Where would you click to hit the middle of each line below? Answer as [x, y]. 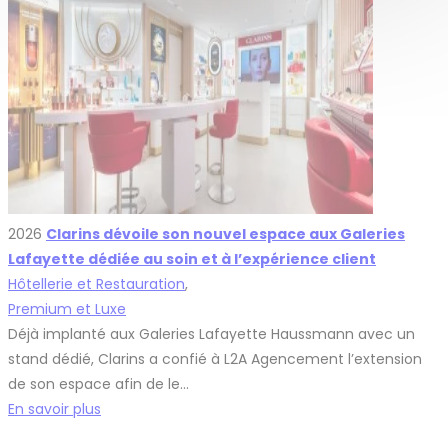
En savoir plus [54, 408]
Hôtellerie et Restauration [96, 283]
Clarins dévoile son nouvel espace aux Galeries [225, 233]
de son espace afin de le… [98, 383]
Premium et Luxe [67, 308]
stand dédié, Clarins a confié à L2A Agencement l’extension [215, 358]
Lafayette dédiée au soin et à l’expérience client [192, 258]
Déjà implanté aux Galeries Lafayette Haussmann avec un [211, 333]
